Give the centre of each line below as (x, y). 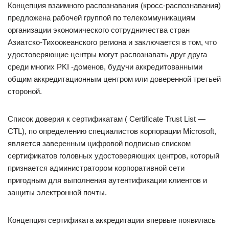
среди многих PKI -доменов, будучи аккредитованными (105, 67)
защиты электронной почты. (57, 192)
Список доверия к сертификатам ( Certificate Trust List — (107, 119)
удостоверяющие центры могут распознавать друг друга (107, 54)
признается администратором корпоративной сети (96, 168)
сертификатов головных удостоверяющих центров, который (113, 156)
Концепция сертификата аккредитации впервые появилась (112, 220)
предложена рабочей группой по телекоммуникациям (101, 18)
